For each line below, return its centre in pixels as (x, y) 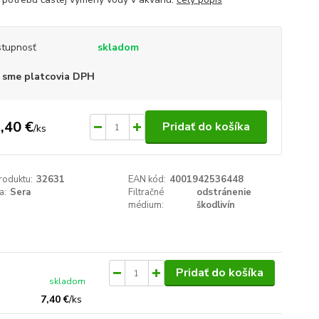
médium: (146, 205)
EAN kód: (147, 179)
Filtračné (146, 192)
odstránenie (224, 192)
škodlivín (216, 205)
